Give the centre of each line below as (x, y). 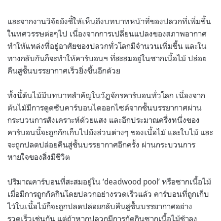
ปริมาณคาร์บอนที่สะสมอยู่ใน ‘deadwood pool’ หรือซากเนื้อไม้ (109, 181)
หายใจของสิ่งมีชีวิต (39, 157)
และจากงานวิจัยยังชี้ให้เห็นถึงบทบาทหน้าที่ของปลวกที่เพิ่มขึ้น (109, 21)
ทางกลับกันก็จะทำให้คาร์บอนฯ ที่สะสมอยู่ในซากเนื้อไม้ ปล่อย (107, 58)
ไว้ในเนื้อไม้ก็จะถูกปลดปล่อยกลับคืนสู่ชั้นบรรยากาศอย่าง (100, 206)
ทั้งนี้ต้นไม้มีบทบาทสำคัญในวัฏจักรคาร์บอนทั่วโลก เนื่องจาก (106, 95)
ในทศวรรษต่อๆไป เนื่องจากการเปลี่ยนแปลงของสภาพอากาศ (107, 33)
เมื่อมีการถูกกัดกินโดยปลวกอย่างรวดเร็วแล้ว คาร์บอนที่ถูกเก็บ (108, 194)
